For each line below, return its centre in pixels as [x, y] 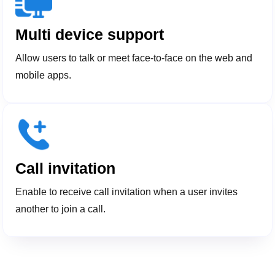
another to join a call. [61, 209]
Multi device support [90, 35]
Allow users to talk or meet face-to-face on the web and [134, 58]
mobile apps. [44, 76]
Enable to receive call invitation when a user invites [127, 192]
